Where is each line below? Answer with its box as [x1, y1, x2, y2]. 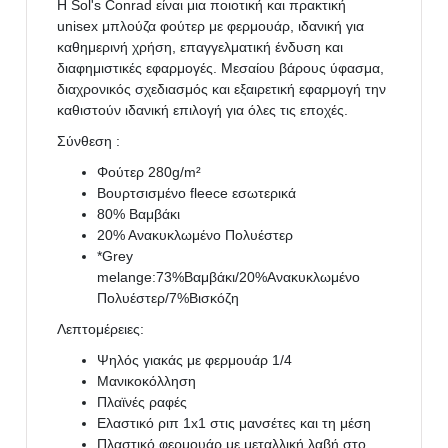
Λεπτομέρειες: [57, 320, 145, 337]
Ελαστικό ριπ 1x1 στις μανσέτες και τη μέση [97, 414, 372, 431]
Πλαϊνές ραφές [97, 393, 188, 410]
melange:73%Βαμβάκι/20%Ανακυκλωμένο [97, 268, 361, 285]
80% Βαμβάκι [97, 205, 181, 222]
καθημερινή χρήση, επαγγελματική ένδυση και [57, 38, 344, 55]
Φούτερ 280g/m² [97, 163, 202, 180]
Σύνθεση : [57, 132, 121, 149]
